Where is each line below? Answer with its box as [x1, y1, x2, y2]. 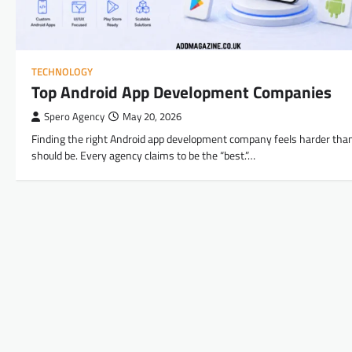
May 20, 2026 [123, 109, 181, 125]
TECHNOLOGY [31, 64, 93, 80]
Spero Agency [44, 109, 104, 125]
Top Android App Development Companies [31, 79, 332, 105]
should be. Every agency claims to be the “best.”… [31, 147, 255, 165]
